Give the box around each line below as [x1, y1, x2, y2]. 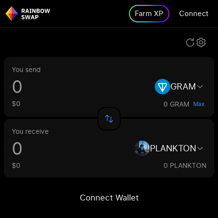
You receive [12, 127, 49, 136]
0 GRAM [163, 99, 189, 109]
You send [12, 65, 41, 74]
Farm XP [135, 8, 163, 18]
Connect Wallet [79, 192, 139, 203]
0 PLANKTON [163, 161, 206, 170]
